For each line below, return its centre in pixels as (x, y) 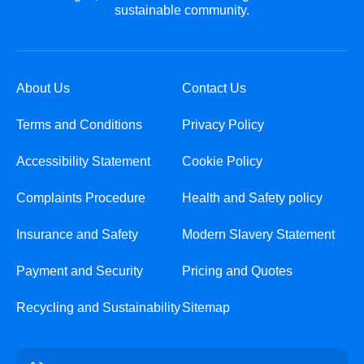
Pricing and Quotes (237, 271)
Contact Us (214, 88)
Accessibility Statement (83, 161)
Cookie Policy (222, 161)
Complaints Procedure (81, 197)
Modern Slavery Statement (258, 234)
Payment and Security (80, 271)
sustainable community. (182, 10)
